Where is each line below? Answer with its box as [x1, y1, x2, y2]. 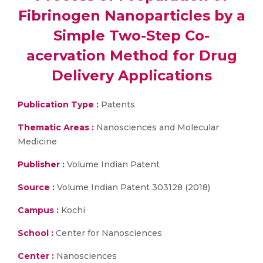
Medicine [18, 136, 57, 147]
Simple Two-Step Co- [53, 27, 210, 44]
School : [18, 228, 53, 238]
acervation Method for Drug [26, 47, 237, 64]
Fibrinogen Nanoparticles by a [18, 7, 245, 24]
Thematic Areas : [18, 122, 94, 133]
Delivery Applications [51, 67, 212, 84]
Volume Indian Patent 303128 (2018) [55, 182, 210, 193]
